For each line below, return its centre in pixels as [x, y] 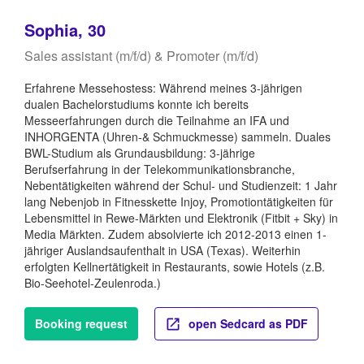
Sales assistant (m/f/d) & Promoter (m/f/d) [141, 56]
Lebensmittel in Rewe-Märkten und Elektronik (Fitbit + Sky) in [181, 218]
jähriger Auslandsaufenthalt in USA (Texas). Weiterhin [162, 251]
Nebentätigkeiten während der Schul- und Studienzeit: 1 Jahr [181, 186]
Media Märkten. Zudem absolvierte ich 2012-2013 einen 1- [175, 234]
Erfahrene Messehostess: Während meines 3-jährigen [163, 88]
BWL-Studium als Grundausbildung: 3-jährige [140, 153]
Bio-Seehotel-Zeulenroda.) [93, 283]
